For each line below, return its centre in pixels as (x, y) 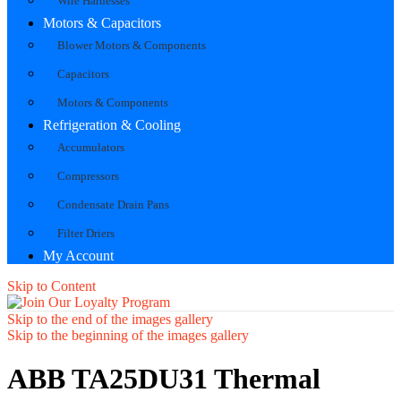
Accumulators (91, 147)
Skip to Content (51, 286)
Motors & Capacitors (102, 22)
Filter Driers (86, 233)
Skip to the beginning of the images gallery (128, 335)
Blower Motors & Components (132, 45)
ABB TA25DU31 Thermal (164, 379)
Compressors (88, 175)
